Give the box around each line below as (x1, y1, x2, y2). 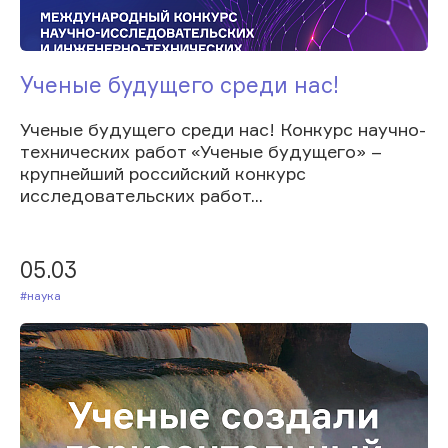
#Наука (34, 287, 61, 303)
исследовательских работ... (20, 183, 263, 206)
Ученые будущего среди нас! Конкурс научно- (20, 117, 426, 140)
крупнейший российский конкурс (20, 161, 306, 184)
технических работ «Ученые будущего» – (20, 139, 382, 162)
